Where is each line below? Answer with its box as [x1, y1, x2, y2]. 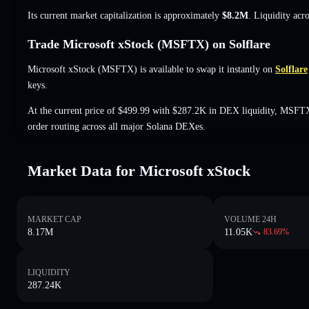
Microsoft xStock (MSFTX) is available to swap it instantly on [28, 63, 272, 74]
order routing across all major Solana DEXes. [28, 121, 206, 132]
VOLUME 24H [224, 214, 277, 224]
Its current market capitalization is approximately [28, 10, 222, 21]
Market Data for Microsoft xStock [28, 161, 250, 179]
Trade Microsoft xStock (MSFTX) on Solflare [28, 37, 270, 51]
